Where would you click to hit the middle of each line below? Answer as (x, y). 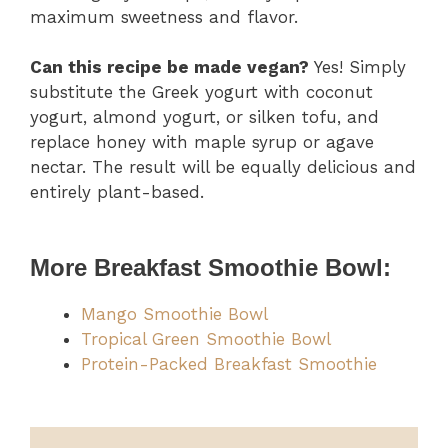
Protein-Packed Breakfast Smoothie (229, 363)
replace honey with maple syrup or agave (202, 142)
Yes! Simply (357, 67)
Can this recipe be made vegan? (169, 67)
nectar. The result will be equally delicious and (223, 167)
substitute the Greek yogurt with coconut (201, 92)
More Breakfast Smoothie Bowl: (210, 267)
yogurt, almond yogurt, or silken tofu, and (204, 117)
